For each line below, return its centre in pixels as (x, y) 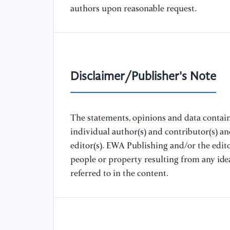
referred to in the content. (119, 174)
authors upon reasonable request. (133, 9)
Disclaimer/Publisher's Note (143, 77)
